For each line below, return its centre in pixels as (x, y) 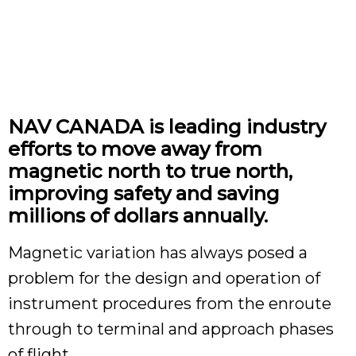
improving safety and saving (144, 193)
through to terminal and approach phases (171, 329)
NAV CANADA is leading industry (167, 127)
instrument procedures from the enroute (170, 304)
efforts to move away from (135, 149)
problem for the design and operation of (164, 278)
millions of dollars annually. (138, 216)
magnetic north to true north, (150, 171)
